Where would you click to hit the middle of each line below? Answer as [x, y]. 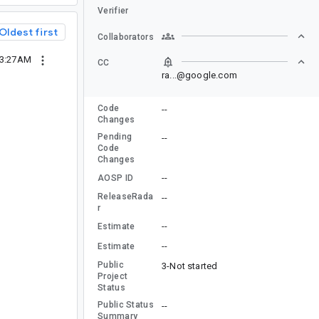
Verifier [113, 10]
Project [113, 276]
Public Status [126, 304]
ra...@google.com [199, 75]
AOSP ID [116, 178]
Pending [115, 136]
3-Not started [190, 266]
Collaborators [126, 37]
